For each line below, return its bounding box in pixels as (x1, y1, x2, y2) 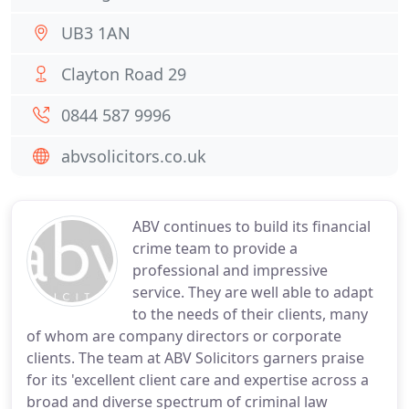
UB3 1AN (61, 22, 131, 44)
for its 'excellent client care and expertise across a (26, 370, 369, 390)
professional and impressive (132, 260, 328, 280)
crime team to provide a (132, 238, 298, 258)
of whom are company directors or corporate (26, 326, 341, 346)
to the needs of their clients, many (132, 304, 368, 324)
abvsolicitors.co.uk (61, 145, 206, 167)
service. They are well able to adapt (132, 282, 373, 302)
